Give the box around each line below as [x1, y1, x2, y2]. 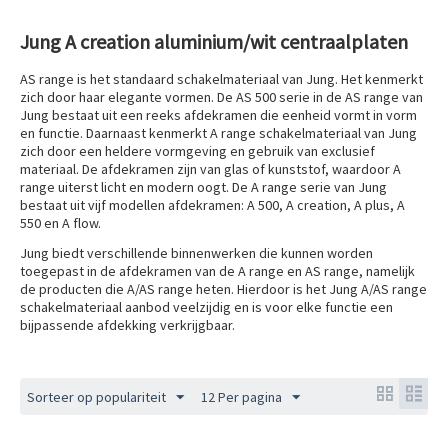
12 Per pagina [201, 388, 282, 407]
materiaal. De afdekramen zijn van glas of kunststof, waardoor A [20, 160, 401, 179]
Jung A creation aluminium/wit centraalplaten [20, 29, 408, 55]
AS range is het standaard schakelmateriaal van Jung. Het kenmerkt [20, 70, 423, 89]
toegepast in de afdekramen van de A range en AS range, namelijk [20, 262, 415, 281]
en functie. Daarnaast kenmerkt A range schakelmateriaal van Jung [20, 124, 417, 143]
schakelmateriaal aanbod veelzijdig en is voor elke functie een [20, 298, 393, 317]
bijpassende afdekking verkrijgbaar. [20, 316, 235, 335]
